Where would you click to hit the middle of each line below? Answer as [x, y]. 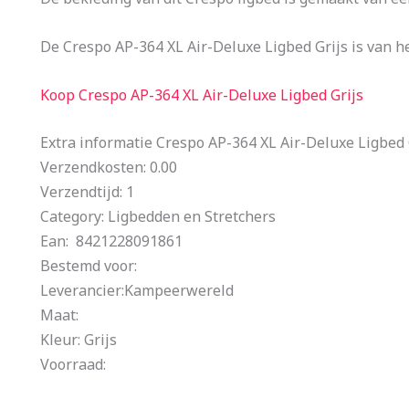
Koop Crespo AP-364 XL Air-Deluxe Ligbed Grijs [202, 94]
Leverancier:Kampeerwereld [137, 291]
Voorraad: [73, 365]
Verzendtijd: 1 [87, 192]
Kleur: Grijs [79, 340]
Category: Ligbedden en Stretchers [158, 217]
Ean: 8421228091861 [111, 241]
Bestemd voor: [89, 266]
